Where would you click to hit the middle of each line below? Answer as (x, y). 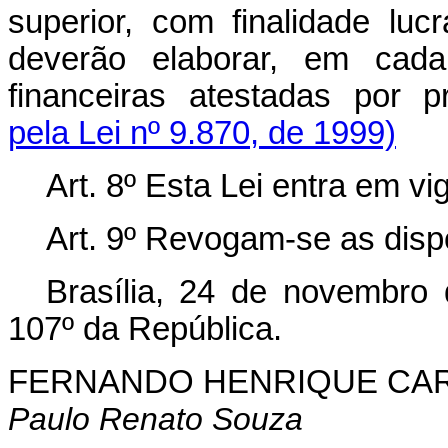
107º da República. (145, 328)
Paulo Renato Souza (155, 418)
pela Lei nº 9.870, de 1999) (202, 132)
